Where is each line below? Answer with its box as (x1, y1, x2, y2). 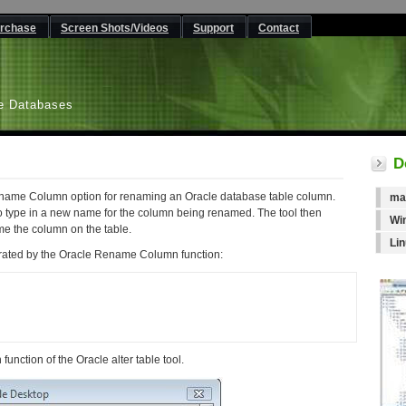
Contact (258, 22, 299, 34)
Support (193, 22, 234, 34)
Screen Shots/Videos (61, 22, 169, 34)
